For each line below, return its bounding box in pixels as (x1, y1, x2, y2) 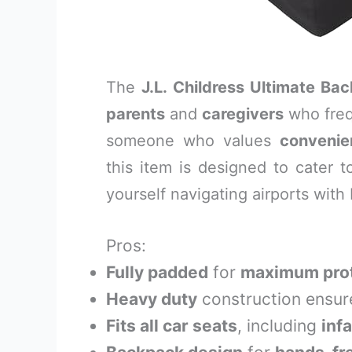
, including (237, 316, 321, 335)
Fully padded (106, 262, 208, 282)
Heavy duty (106, 289, 197, 309)
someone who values (106, 131, 280, 150)
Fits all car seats (106, 316, 237, 335)
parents (106, 104, 165, 123)
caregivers (202, 104, 284, 123)
